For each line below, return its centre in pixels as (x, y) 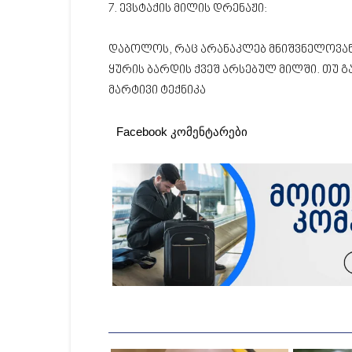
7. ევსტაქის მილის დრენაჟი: (188, 9)
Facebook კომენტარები (182, 132)
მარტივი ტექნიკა (157, 91)
